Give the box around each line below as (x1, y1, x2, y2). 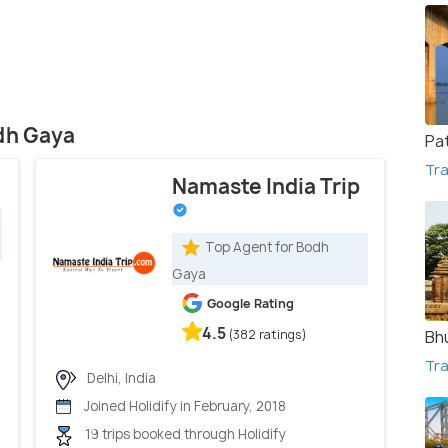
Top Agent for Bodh (205, 237, 329, 256)
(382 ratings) (229, 326, 307, 344)
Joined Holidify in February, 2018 (81, 397, 286, 416)
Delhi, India (84, 369, 156, 388)
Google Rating (207, 295, 294, 313)
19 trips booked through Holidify (82, 425, 286, 444)
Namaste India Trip (172, 173, 360, 201)
